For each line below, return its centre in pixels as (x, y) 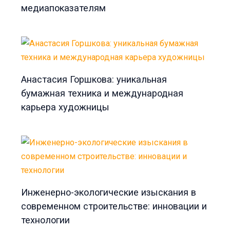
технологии (46, 220)
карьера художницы (65, 107)
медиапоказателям (64, 8)
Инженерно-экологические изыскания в (109, 192)
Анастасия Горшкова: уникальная (94, 80)
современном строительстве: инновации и (114, 206)
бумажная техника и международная (102, 93)
